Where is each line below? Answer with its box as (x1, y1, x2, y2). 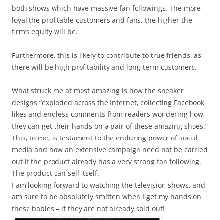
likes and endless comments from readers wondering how (12, 109, 203, 119)
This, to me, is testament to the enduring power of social (12, 133, 198, 142)
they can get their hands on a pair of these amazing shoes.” (12, 121, 208, 131)
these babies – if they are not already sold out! (12, 203, 165, 213)
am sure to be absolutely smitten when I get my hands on (12, 192, 201, 201)
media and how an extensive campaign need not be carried (12, 144, 208, 154)
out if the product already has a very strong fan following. (12, 156, 201, 166)
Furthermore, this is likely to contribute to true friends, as (12, 50, 201, 60)
